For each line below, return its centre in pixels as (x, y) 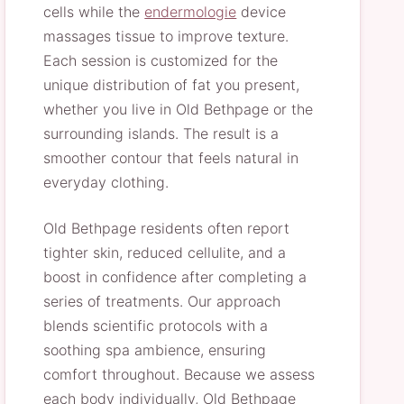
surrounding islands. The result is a (161, 133)
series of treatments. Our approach (162, 301)
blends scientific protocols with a (156, 326)
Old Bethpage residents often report (167, 228)
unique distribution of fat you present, (172, 85)
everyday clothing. (106, 182)
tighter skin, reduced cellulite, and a (165, 252)
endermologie (191, 12)
